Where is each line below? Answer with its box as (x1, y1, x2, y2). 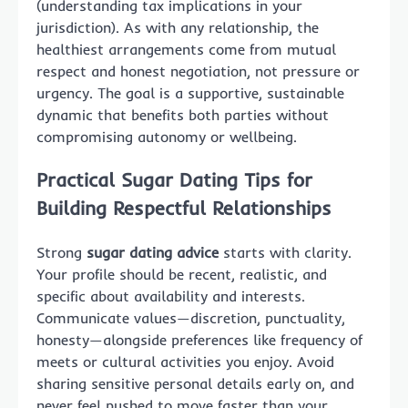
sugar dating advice (87, 243, 219, 262)
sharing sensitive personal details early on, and (36, 374, 354, 393)
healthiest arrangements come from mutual (36, 39, 336, 58)
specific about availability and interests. (36, 287, 305, 306)
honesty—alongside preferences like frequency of (36, 331, 362, 350)
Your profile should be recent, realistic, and (36, 265, 327, 284)
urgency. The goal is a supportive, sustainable (36, 83, 344, 102)
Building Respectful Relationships (36, 196, 331, 220)
